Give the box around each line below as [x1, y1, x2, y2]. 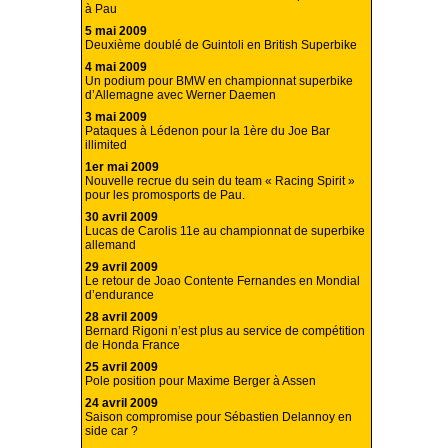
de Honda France [85, 338, 180, 353]
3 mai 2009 [85, 110, 147, 125]
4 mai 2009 [85, 60, 147, 75]
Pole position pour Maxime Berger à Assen [85, 374, 316, 389]
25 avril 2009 [85, 360, 158, 375]
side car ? [85, 424, 138, 439]
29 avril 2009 [85, 260, 158, 275]
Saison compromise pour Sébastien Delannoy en [85, 410, 352, 425]
